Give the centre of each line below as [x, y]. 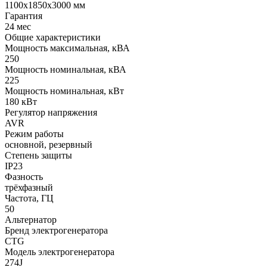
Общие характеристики [53, 37]
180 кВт [21, 101]
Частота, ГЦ [29, 198]
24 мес [18, 26]
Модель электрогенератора [60, 252]
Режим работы [34, 133]
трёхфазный [29, 187]
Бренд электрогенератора [56, 230]
